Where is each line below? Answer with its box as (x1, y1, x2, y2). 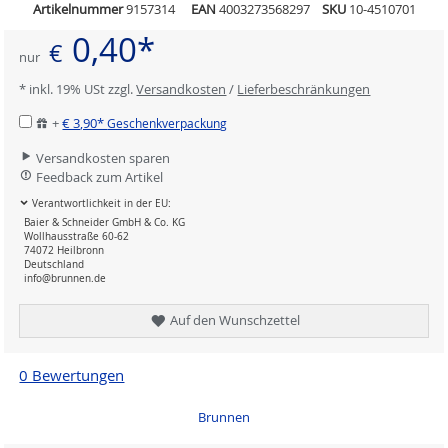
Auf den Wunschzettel (166, 310, 300, 329)
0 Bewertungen (19, 365, 125, 385)
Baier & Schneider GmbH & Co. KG (24, 216, 186, 229)
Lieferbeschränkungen (237, 80, 371, 99)
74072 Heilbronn (24, 244, 105, 257)
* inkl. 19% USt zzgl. (19, 80, 137, 99)
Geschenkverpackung (107, 116, 228, 132)
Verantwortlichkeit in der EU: (29, 197, 172, 211)
